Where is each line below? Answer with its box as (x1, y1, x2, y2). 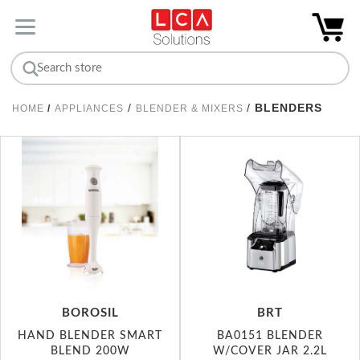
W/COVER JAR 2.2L (213, 344, 327, 357)
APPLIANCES (55, 102, 124, 114)
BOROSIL (61, 306, 119, 319)
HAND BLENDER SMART (18, 329, 162, 342)
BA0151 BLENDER (217, 329, 323, 342)
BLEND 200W (50, 344, 130, 357)
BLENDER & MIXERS (136, 102, 247, 114)
